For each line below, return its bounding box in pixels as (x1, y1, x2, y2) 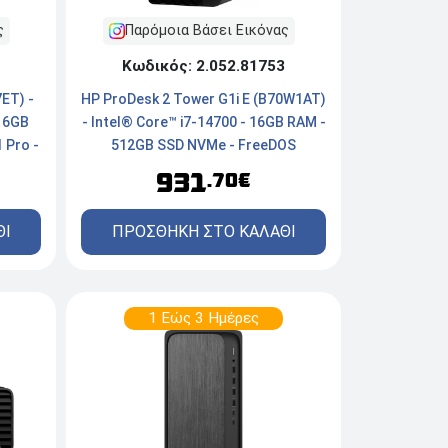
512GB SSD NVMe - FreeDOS (111, 137, 296, 154)
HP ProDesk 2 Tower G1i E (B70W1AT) (81, 91, 326, 108)
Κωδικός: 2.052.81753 (122, 57, 285, 76)
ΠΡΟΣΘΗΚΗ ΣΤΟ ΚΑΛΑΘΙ (111, 222, 296, 242)
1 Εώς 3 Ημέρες (148, 309, 259, 328)
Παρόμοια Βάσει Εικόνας (124, 22, 289, 40)
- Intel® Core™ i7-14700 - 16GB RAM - (81, 114, 326, 131)
